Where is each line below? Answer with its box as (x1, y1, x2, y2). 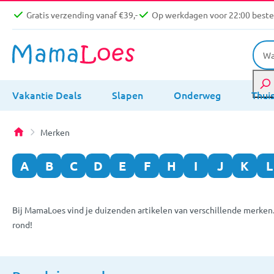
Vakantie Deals (12, 87, 81, 102)
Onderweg (174, 87, 221, 102)
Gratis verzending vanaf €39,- (26, 9, 138, 21)
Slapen (112, 87, 143, 102)
